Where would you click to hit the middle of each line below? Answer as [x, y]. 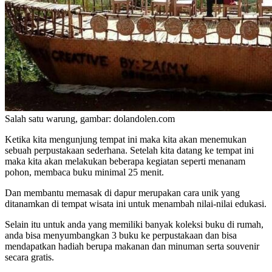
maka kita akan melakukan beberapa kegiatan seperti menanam [125, 161]
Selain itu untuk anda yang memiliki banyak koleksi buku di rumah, [134, 224]
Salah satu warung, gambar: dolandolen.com [90, 118]
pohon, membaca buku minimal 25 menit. [84, 172]
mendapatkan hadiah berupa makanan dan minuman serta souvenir [132, 246]
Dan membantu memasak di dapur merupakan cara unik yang [122, 192]
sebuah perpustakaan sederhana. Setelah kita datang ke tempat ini [129, 150]
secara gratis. [29, 257]
